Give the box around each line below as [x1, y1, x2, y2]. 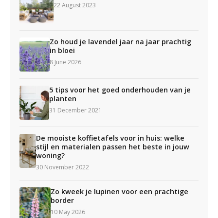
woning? [36, 151, 65, 160]
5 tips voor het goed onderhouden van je [49, 85, 191, 94]
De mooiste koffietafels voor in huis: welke [36, 133, 185, 143]
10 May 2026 [50, 208, 85, 216]
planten [49, 94, 77, 103]
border [50, 196, 74, 205]
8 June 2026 [49, 58, 81, 66]
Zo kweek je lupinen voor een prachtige [50, 187, 188, 196]
